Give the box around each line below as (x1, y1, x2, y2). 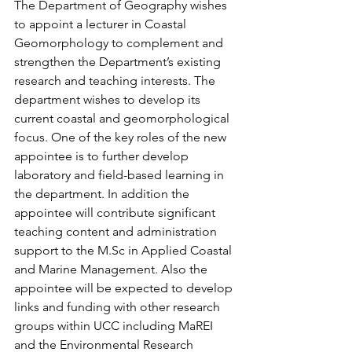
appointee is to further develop (14, 148, 192, 163)
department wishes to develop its (14, 92, 203, 107)
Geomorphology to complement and (14, 35, 226, 50)
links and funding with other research (14, 299, 223, 314)
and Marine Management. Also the (14, 262, 211, 277)
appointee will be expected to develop (14, 280, 236, 295)
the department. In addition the (14, 186, 192, 201)
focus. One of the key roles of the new (14, 130, 229, 145)
